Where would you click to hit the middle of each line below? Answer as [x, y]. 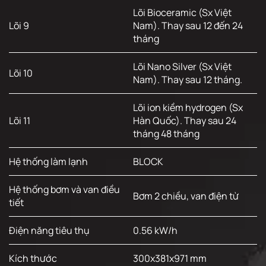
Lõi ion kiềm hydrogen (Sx [188, 108]
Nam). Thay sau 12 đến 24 [188, 26]
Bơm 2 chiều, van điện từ [186, 196]
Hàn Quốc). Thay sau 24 [185, 121]
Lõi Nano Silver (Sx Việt [182, 67]
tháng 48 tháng [166, 134]
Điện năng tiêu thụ [49, 231]
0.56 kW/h [155, 231]
